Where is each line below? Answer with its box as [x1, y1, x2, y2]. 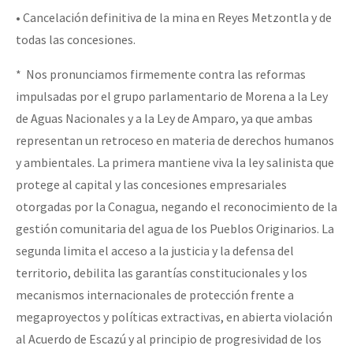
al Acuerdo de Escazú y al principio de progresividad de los [16, 330, 321, 347]
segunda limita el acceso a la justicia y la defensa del [16, 242, 294, 258]
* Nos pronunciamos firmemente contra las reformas [16, 65, 306, 82]
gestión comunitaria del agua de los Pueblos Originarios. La [16, 220, 334, 236]
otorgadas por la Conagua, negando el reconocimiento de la [16, 198, 337, 214]
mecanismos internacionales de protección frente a [16, 286, 294, 303]
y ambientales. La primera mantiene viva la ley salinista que [16, 154, 334, 170]
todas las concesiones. [16, 31, 136, 47]
